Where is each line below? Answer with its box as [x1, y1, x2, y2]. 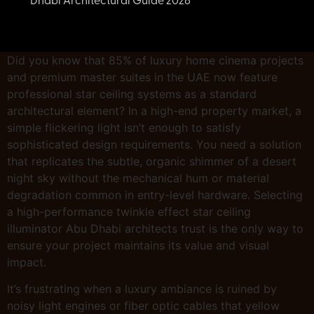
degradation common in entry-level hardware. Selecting [7, 188, 303, 202]
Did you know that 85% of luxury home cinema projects [7, 53, 303, 67]
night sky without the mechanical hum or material [7, 171, 269, 185]
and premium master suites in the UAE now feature [7, 70, 278, 84]
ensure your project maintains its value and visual [7, 238, 269, 252]
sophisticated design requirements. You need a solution [7, 137, 301, 151]
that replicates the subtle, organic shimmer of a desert [7, 154, 296, 168]
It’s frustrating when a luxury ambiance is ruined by [7, 282, 277, 296]
